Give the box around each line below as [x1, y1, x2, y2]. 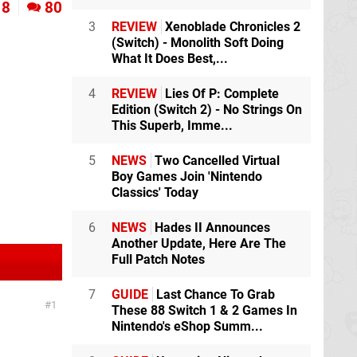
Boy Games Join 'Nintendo [112, 169, 262, 185]
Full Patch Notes [112, 252, 205, 268]
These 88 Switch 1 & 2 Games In [112, 303, 297, 319]
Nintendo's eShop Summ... [112, 319, 263, 335]
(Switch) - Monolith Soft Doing [112, 35, 284, 51]
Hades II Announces [151, 220, 270, 236]
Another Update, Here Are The [112, 236, 286, 252]
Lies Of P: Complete [162, 86, 279, 102]
